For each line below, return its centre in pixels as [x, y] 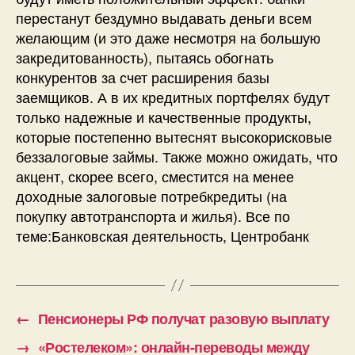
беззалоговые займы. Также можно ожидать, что [177, 156]
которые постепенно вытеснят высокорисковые [174, 136]
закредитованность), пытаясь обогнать [145, 57]
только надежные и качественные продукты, [164, 116]
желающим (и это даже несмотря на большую [168, 37]
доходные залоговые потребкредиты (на [151, 195]
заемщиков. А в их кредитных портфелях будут [173, 96]
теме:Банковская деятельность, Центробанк [162, 235]
